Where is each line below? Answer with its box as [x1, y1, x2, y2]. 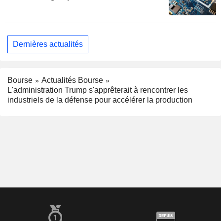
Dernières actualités [13, 39, 83, 48]
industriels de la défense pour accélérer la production [7, 96, 192, 105]
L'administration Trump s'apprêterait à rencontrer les [7, 86, 188, 95]
